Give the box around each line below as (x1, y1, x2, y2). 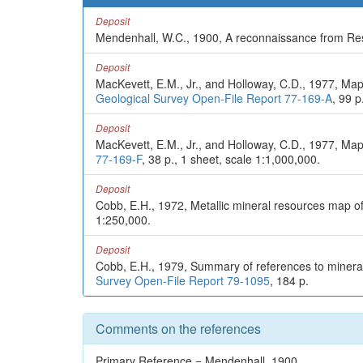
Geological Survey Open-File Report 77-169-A (96, 90, 332, 106)
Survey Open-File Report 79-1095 (96, 272, 270, 288)
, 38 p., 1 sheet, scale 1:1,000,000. (142, 151, 320, 167)
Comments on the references (96, 319, 261, 338)
